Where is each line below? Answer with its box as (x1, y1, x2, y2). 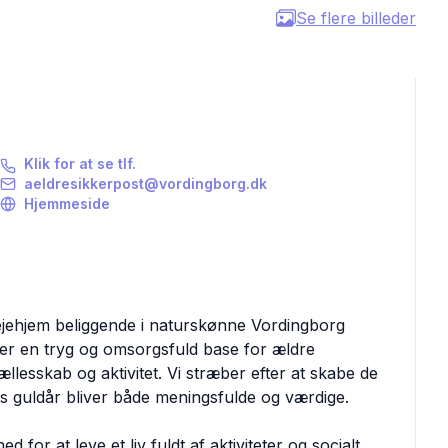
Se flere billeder (296, 8, 416, 29)
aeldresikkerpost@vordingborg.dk (23, 175, 267, 193)
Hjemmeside (23, 195, 110, 213)
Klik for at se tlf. (23, 155, 136, 173)
